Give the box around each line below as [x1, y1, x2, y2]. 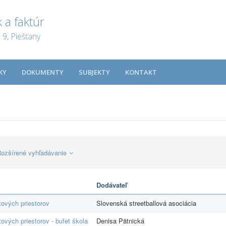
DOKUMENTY [22, 68, 64, 77]
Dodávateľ [96, 180, 127, 190]
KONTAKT [125, 68, 157, 77]
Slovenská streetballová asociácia [96, 198, 196, 208]
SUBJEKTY [79, 68, 110, 77]
